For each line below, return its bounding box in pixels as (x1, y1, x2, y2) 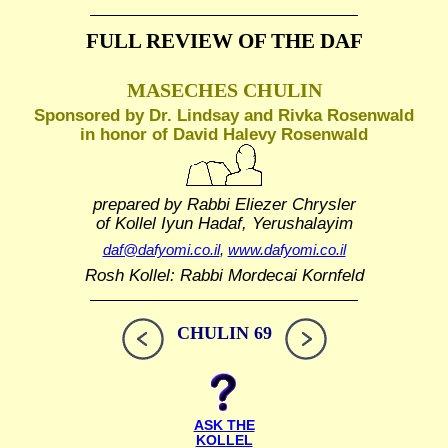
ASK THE (193, 418, 255, 434)
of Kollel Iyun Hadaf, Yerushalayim (95, 213, 353, 232)
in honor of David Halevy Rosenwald (80, 124, 368, 143)
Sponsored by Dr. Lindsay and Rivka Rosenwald (34, 105, 414, 124)
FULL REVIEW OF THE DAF (85, 29, 363, 53)
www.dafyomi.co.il (227, 240, 346, 258)
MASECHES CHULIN (126, 79, 322, 101)
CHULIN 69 (176, 323, 272, 344)
